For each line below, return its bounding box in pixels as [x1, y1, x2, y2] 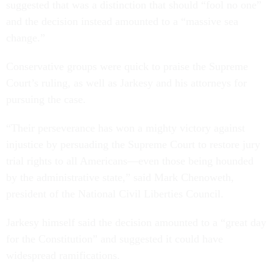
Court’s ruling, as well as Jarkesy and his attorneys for [6, 76, 247, 89]
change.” [6, 31, 48, 44]
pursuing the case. [6, 93, 89, 105]
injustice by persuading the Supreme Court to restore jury [6, 138, 260, 151]
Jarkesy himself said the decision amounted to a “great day [6, 216, 266, 229]
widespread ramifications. [6, 249, 123, 261]
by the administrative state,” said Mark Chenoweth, [6, 171, 234, 183]
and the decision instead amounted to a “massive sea [6, 15, 238, 27]
